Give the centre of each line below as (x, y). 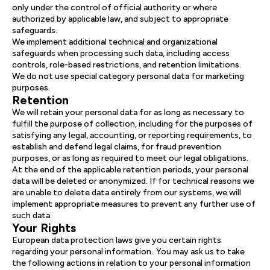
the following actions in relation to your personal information (131, 263)
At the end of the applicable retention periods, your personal (130, 170)
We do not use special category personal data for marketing (128, 76)
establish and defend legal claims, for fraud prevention (117, 147)
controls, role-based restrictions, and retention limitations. (127, 65)
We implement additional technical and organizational (115, 42)
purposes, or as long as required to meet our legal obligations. (130, 158)
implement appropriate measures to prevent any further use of (134, 204)
